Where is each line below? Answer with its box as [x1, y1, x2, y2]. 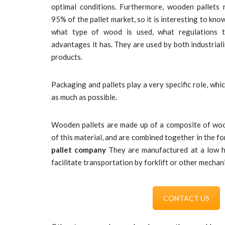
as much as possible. [51, 92, 117, 101]
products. [51, 52, 82, 61]
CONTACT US [163, 193, 209, 202]
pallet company [51, 145, 106, 154]
